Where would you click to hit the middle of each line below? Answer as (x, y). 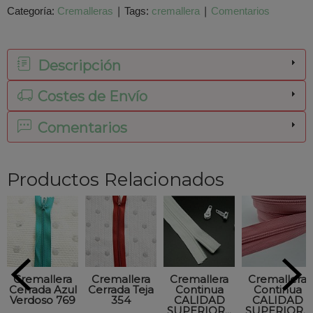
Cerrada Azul (43, 289)
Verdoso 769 (43, 300)
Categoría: (32, 12)
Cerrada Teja (121, 289)
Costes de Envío (91, 97)
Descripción (78, 65)
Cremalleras (85, 12)
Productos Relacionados (116, 179)
